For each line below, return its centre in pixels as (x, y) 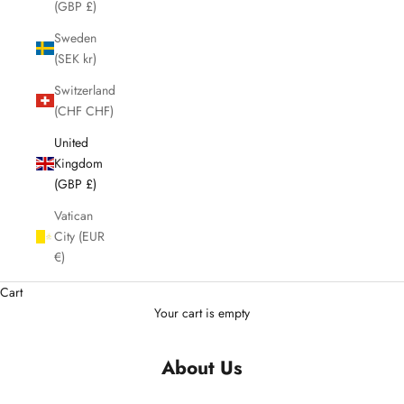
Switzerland (85, 90)
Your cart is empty (202, 312)
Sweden (75, 37)
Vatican (73, 215)
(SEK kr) (90, 58)
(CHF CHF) (100, 110)
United (71, 142)
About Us (202, 367)
